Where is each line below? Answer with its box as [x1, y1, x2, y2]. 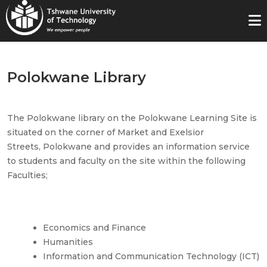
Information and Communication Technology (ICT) [43, 251, 259, 262]
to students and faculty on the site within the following [7, 156, 246, 166]
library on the [76, 113, 138, 123]
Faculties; [7, 170, 48, 181]
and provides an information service [92, 141, 250, 152]
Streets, [7, 141, 43, 152]
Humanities [43, 237, 93, 247]
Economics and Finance [43, 222, 146, 233]
